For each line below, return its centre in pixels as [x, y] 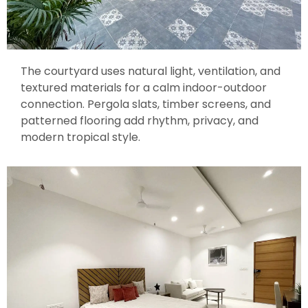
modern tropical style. [80, 137]
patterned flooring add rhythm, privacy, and [140, 120]
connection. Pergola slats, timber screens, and [146, 104]
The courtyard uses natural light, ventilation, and [151, 71]
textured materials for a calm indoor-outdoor [144, 87]
